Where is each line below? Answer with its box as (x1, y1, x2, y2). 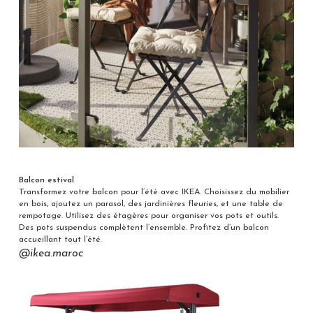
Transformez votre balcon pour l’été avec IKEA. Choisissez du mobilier (18, 188, 289, 197)
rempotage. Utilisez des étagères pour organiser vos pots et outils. (18, 212, 279, 221)
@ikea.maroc (18, 248, 83, 260)
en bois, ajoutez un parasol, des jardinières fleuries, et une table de (18, 200, 283, 209)
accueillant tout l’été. (18, 235, 102, 245)
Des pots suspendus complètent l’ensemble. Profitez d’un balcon (18, 224, 269, 233)
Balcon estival (18, 176, 74, 185)
